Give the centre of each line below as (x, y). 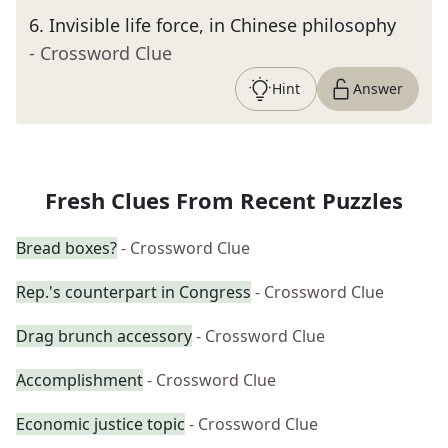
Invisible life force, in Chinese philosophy (222, 25)
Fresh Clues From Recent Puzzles (224, 200)
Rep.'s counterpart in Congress (133, 292)
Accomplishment (79, 380)
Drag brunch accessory (104, 336)
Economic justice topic (100, 424)
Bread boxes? (66, 248)
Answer (378, 88)
